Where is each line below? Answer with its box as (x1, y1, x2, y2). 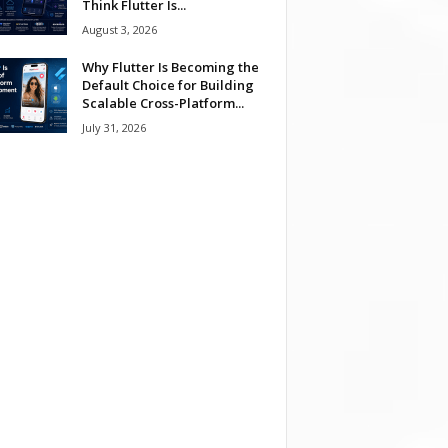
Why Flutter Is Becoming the (81, 57, 259, 76)
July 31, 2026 (81, 119, 146, 135)
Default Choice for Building (81, 75, 254, 94)
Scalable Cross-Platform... (81, 93, 244, 112)
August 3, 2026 (81, 21, 157, 37)
